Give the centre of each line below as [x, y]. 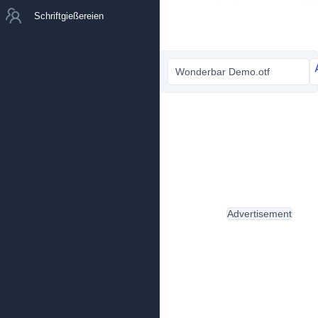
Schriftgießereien [69, 16]
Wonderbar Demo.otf [223, 72]
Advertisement [259, 214]
